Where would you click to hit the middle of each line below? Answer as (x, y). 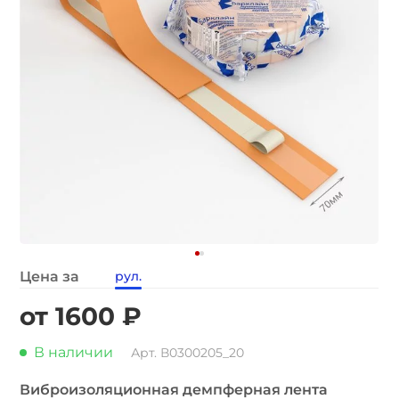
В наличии (74, 352)
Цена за (50, 277)
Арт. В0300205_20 (188, 353)
